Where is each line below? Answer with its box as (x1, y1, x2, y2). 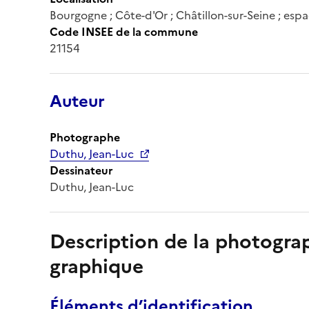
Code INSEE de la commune (50, 23, 198, 40)
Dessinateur (50, 161, 113, 179)
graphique (50, 251, 143, 281)
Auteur (50, 88, 105, 114)
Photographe (50, 128, 120, 146)
